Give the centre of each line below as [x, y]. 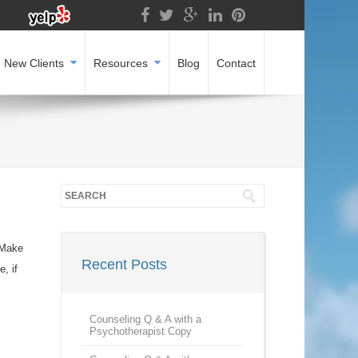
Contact [236, 64]
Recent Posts [124, 265]
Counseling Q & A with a [145, 319]
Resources [121, 64]
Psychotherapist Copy [141, 331]
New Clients [34, 64]
